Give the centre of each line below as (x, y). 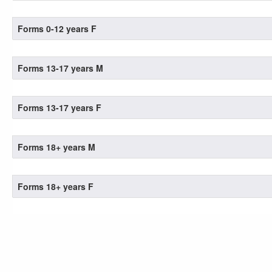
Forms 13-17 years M (60, 68)
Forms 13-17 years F (59, 107)
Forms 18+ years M (56, 147)
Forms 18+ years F (56, 186)
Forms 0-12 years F (57, 29)
